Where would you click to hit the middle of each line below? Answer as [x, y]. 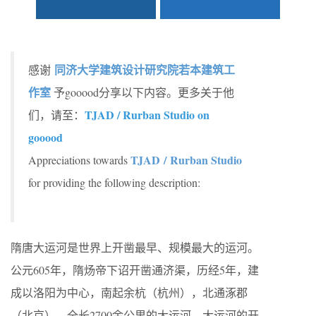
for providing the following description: [114, 182]
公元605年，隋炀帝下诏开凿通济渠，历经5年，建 [135, 270]
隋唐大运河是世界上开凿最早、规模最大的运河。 [135, 247]
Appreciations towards [79, 160]
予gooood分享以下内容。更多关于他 [142, 92]
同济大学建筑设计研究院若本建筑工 [145, 69]
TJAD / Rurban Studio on [147, 115]
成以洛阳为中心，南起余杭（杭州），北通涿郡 [129, 292]
